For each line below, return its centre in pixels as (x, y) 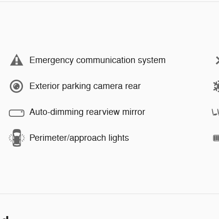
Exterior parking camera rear (85, 86)
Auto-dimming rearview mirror (87, 112)
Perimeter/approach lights (79, 138)
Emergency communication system (98, 60)
